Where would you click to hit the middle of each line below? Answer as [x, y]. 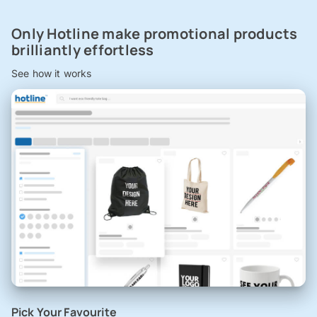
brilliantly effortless [83, 50]
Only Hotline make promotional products [155, 34]
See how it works [52, 74]
